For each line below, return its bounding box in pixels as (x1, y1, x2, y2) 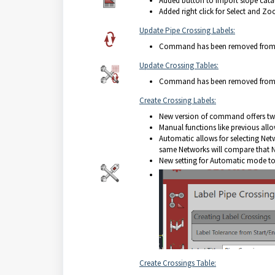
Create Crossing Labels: (139, 95, 216, 106)
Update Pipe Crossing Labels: (139, 25, 235, 36)
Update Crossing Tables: (139, 60, 219, 71)
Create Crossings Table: (139, 258, 216, 268)
